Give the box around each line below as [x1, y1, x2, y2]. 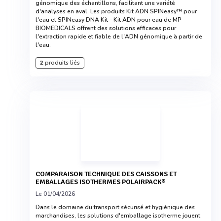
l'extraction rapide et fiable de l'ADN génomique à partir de [36, 33, 202, 40]
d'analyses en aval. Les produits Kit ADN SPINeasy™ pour [36, 7, 197, 15]
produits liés [43, 59, 80, 67]
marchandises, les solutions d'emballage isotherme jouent [36, 212, 200, 220]
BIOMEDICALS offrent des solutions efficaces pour [36, 24, 176, 32]
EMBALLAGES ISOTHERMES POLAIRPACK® [36, 178, 166, 186]
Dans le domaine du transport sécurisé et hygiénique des [36, 203, 195, 211]
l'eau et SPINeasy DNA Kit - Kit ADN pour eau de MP [36, 16, 182, 24]
